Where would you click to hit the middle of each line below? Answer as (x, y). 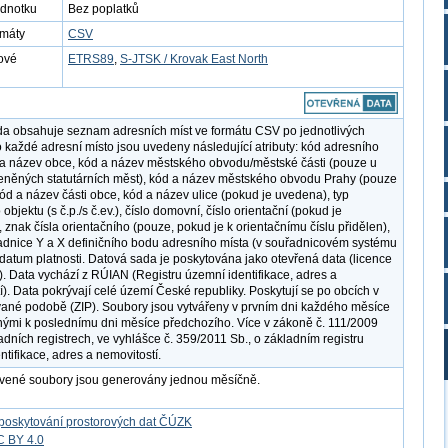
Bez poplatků (103, 9)
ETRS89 (91, 59)
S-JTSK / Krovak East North (194, 59)
